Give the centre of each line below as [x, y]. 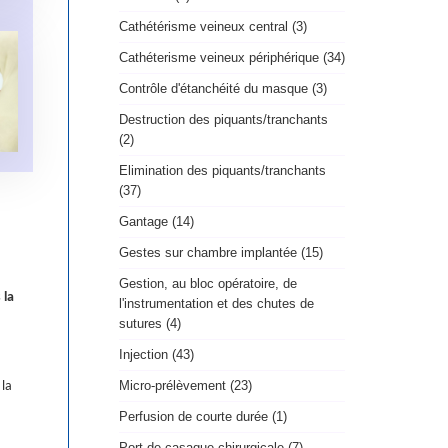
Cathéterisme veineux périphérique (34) [231, 58]
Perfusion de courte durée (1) [202, 417]
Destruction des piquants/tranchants [223, 120]
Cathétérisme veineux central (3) [212, 27]
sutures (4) [149, 324]
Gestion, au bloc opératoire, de [207, 284]
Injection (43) [156, 355]
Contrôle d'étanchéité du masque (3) [222, 89]
